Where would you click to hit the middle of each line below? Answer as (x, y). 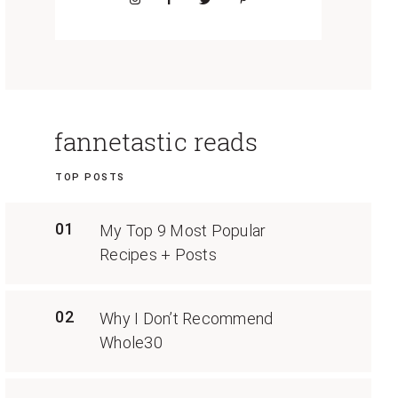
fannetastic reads (156, 142)
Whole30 (131, 342)
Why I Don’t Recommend (187, 318)
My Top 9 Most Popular (183, 231)
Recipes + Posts (158, 255)
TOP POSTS (90, 177)
